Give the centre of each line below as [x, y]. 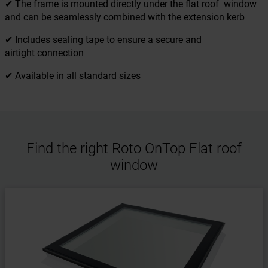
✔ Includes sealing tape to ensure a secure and [103, 40]
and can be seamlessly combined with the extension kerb [125, 17]
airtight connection [45, 53]
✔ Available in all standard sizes [73, 76]
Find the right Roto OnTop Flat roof [134, 148]
